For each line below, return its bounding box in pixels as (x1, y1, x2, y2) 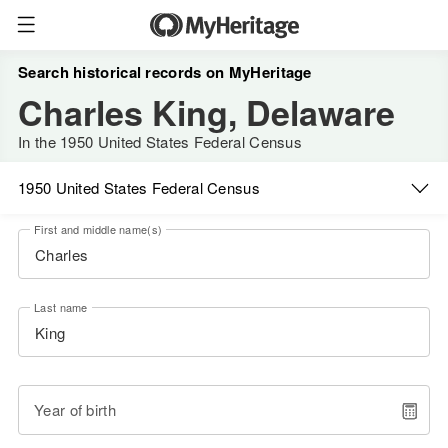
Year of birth (34, 399, 116, 420)
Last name (34, 299, 88, 315)
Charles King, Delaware (18, 88, 395, 136)
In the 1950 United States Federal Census (18, 131, 302, 152)
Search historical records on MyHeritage (18, 61, 312, 83)
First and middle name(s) (34, 221, 163, 237)
